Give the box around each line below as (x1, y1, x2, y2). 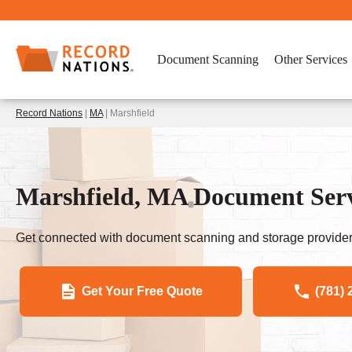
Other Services (274, 53, 347, 66)
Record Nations (16, 108, 82, 119)
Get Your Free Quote (82, 284, 203, 298)
